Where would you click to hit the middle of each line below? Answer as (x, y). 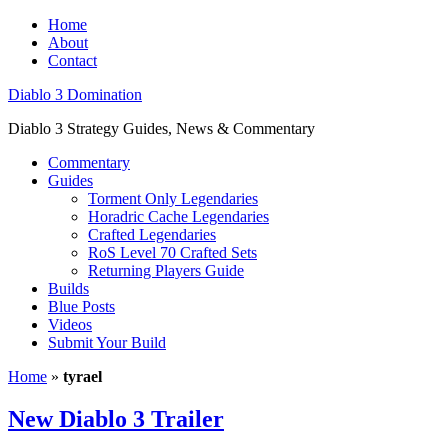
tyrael (82, 376)
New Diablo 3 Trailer (116, 418)
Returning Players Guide (166, 270)
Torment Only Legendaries (173, 198)
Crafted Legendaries (152, 234)
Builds (68, 288)
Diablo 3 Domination (75, 94)
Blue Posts (81, 306)
